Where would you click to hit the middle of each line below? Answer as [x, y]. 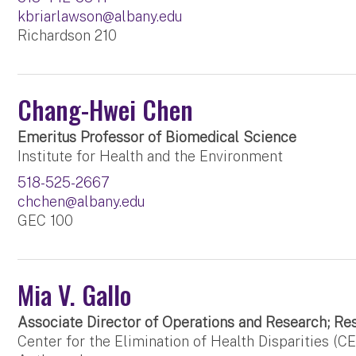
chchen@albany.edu [81, 202]
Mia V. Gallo [75, 295]
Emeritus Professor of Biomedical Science [157, 137]
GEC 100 [46, 221]
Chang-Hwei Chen [106, 110]
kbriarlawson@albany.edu [100, 17]
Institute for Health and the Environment [151, 157]
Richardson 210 [68, 36]
